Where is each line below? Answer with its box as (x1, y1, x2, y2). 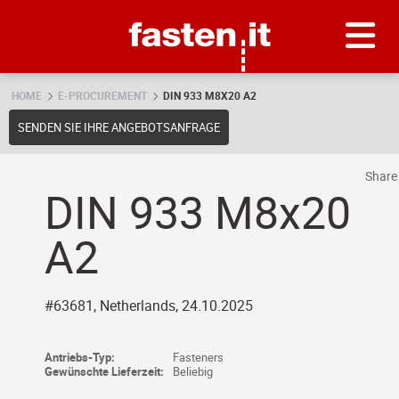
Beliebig (173, 363, 213, 379)
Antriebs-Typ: (45, 349, 115, 365)
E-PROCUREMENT (58, 88, 147, 102)
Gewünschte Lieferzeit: (45, 363, 164, 379)
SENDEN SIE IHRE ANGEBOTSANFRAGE (18, 118, 220, 135)
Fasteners (173, 349, 224, 365)
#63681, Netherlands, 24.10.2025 (45, 296, 253, 315)
